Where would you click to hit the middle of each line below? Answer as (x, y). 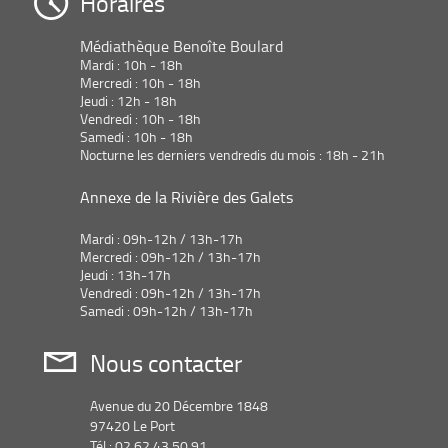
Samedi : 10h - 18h (136, 136)
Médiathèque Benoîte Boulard (181, 46)
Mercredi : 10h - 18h (140, 82)
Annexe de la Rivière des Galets (186, 197)
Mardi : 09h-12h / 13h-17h (161, 238)
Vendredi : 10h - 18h (140, 118)
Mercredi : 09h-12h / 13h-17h (170, 256)
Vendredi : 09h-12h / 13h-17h (170, 292)
